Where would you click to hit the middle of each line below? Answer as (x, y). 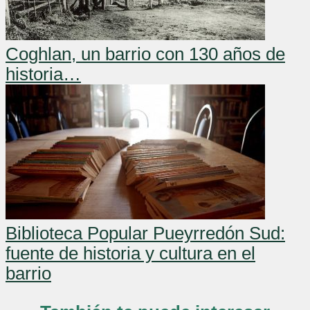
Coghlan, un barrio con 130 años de (145, 54)
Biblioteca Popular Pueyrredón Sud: (145, 234)
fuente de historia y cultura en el (130, 254)
